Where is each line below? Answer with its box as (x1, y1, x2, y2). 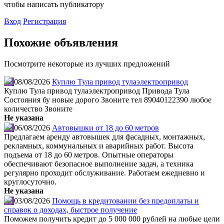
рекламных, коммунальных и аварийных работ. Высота (4, 141, 193, 150)
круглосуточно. (4, 177, 56, 186)
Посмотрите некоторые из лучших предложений (4, 59, 170, 68)
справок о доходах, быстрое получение (4, 205, 137, 214)
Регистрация (23, 17, 66, 26)
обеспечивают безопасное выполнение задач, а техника (4, 159, 193, 168)
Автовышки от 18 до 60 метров (52, 123, 159, 132)
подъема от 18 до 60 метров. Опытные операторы (4, 150, 173, 159)
